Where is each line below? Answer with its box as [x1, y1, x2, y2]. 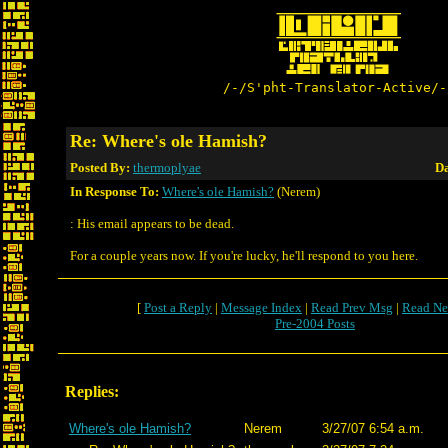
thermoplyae [133, 160, 201, 175]
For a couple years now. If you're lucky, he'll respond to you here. [70, 248, 418, 263]
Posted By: [70, 160, 133, 175]
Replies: [65, 383, 119, 400]
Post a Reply [144, 300, 212, 315]
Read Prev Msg [311, 300, 393, 315]
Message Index [221, 300, 302, 315]
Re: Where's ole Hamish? [70, 131, 267, 151]
